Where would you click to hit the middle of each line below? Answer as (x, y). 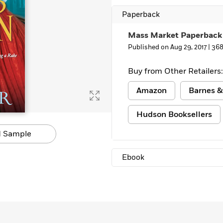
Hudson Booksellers (174, 114)
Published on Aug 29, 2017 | (170, 47)
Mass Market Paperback (175, 35)
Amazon (152, 91)
